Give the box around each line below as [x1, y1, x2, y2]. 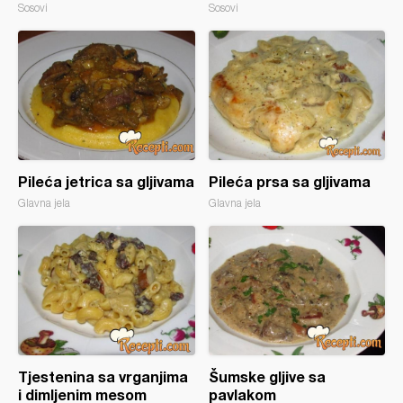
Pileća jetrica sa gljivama [18, 173, 194, 190]
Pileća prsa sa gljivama [208, 173, 371, 190]
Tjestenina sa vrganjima [18, 368, 188, 385]
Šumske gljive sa [208, 368, 326, 385]
